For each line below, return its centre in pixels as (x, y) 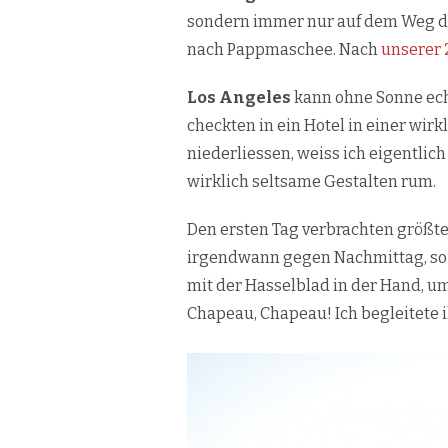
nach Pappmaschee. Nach (284, 50)
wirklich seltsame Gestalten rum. (311, 182)
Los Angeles (239, 98)
